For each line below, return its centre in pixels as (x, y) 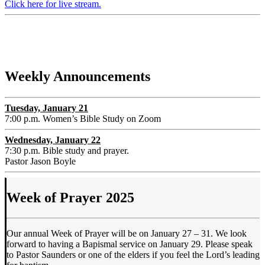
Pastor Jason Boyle (40, 161)
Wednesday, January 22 (53, 140)
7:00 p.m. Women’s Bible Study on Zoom (83, 118)
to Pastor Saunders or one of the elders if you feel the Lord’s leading (133, 254)
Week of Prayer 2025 (70, 197)
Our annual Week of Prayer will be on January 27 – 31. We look (127, 233)
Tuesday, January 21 (46, 108)
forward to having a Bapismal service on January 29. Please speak (130, 244)
